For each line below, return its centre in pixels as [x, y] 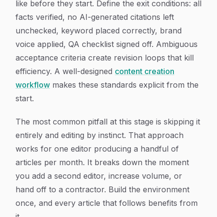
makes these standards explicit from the [124, 85]
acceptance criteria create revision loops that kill [105, 58]
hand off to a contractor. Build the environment [102, 189]
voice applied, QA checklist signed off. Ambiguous [107, 44]
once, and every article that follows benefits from [107, 203]
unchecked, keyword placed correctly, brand [99, 31]
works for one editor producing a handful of [97, 149]
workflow [33, 85]
